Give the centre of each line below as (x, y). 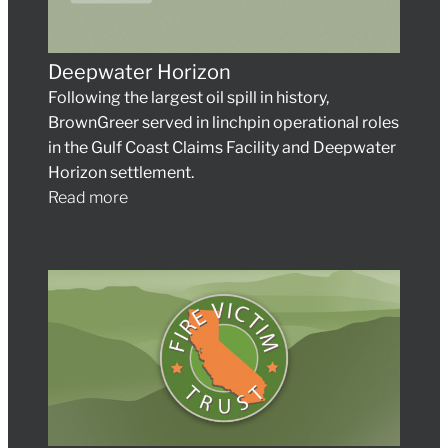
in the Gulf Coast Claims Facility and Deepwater (222, 148)
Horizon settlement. (121, 173)
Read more (88, 198)
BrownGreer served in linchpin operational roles (223, 123)
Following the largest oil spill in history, (188, 98)
